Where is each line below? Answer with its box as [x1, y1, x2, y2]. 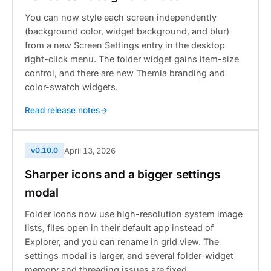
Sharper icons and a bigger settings [25, 168, 220, 181]
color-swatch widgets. [25, 82, 118, 92]
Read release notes [25, 105, 100, 115]
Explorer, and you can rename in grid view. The [25, 237, 219, 247]
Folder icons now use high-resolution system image [25, 209, 243, 219]
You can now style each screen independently [25, 12, 217, 22]
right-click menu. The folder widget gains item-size [25, 54, 239, 64]
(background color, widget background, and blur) [25, 26, 229, 36]
